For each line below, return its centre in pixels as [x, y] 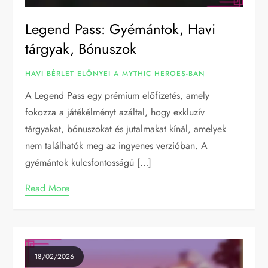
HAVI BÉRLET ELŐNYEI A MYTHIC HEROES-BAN [115, 74]
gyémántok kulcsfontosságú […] [89, 163]
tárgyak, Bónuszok [81, 49]
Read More [48, 188]
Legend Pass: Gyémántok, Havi [121, 29]
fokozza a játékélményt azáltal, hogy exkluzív [115, 112]
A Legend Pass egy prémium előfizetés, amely [118, 96]
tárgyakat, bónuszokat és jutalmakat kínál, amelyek [126, 129]
